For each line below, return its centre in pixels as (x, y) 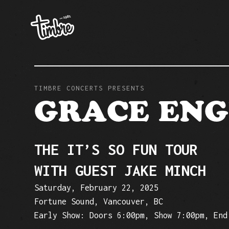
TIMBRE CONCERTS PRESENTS (90, 88)
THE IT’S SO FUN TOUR (116, 150)
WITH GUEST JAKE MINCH (120, 170)
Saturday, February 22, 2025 (97, 188)
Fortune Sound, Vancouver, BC (99, 201)
